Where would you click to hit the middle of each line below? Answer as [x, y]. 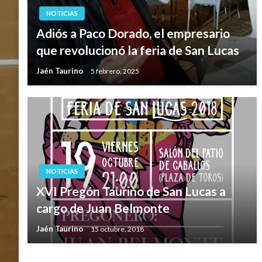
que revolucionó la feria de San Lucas [138, 50]
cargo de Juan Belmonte [103, 208]
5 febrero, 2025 [115, 71]
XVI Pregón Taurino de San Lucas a [131, 191]
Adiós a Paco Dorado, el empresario [133, 33]
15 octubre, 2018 [117, 229]
